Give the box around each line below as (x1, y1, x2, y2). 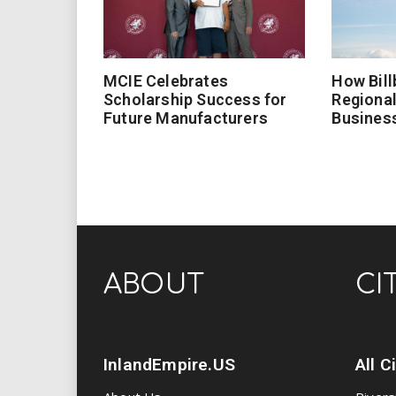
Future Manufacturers (103, 109, 268, 128)
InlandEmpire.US (103, 354, 235, 376)
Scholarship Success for (103, 90, 287, 110)
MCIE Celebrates (103, 72, 228, 91)
